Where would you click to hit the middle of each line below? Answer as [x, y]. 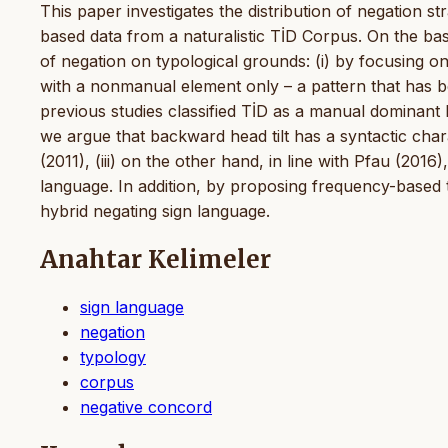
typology [113, 356]
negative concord [146, 406]
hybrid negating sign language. [155, 210]
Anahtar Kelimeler [155, 259]
